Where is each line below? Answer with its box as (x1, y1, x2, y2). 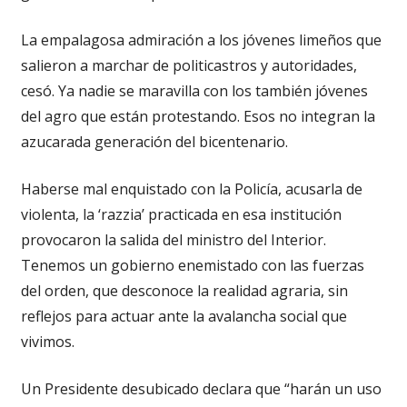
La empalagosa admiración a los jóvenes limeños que (20, 29, 382, 50)
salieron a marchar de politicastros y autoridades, (20, 55, 357, 75)
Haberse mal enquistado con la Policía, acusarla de (20, 178, 362, 199)
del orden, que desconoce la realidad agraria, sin (20, 280, 348, 301)
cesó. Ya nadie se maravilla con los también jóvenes (20, 80, 368, 101)
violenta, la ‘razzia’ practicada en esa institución (20, 203, 342, 224)
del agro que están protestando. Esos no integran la (20, 105, 375, 126)
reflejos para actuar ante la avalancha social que (20, 305, 347, 326)
